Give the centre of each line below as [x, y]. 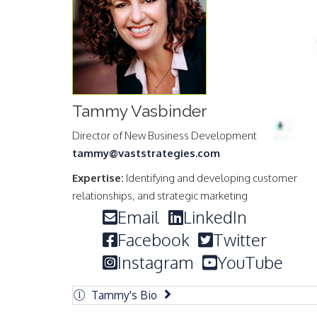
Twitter [240, 239]
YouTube [250, 262]
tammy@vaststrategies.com [146, 153]
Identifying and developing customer [211, 178]
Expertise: [98, 178]
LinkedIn [215, 217]
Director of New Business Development [165, 135]
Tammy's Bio [124, 295]
